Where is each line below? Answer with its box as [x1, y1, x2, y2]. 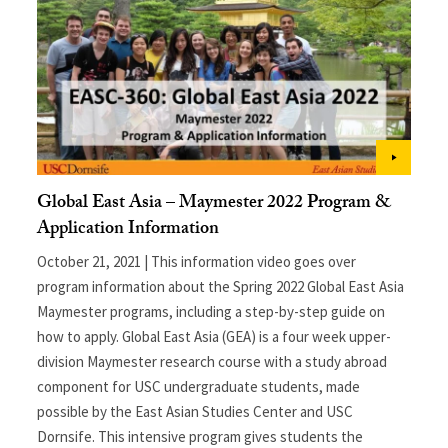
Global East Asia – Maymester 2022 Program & [37, 188, 392, 220]
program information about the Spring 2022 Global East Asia [37, 276, 405, 296]
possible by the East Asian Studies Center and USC [37, 401, 354, 421]
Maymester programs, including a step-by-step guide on [37, 301, 386, 321]
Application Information [37, 214, 220, 246]
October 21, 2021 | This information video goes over [37, 251, 357, 271]
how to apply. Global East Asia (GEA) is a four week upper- [37, 326, 392, 346]
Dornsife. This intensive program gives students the [37, 426, 364, 446]
